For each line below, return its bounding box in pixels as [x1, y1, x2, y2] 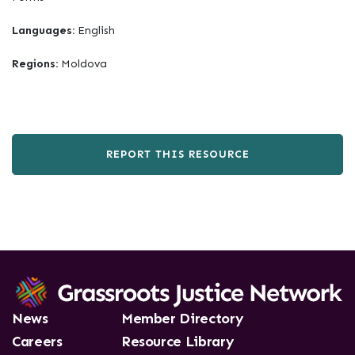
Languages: [12, 24, 78, 37]
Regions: [12, 57, 61, 71]
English [78, 24, 115, 37]
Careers [12, 333, 63, 351]
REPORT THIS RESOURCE [105, 148, 250, 160]
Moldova [61, 57, 107, 71]
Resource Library [120, 333, 235, 351]
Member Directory [120, 310, 244, 328]
